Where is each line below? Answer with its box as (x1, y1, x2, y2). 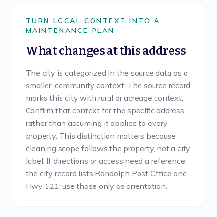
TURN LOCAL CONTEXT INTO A (26, 16, 161, 25)
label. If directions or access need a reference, (26, 156, 186, 166)
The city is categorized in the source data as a (26, 68, 188, 77)
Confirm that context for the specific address (26, 106, 184, 115)
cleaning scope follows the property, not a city (26, 143, 190, 153)
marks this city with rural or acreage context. (26, 93, 183, 103)
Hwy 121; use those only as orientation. (26, 181, 167, 191)
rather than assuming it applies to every (26, 118, 168, 128)
